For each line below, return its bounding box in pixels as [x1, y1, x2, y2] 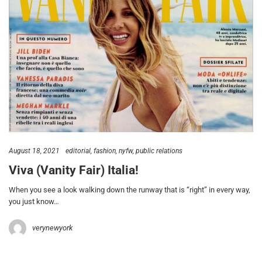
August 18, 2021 [9, 146, 60, 155]
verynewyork [32, 223, 73, 232]
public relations [136, 146, 182, 155]
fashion [94, 146, 116, 155]
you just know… [9, 196, 59, 206]
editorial [65, 146, 91, 155]
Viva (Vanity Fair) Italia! [9, 163, 139, 178]
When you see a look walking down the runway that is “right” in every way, [9, 185, 250, 194]
